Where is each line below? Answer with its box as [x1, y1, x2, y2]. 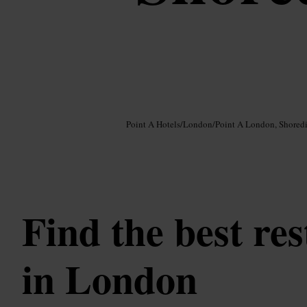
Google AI [42, 105, 71, 115]
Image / [22, 105, 42, 115]
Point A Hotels [126, 118, 180, 131]
